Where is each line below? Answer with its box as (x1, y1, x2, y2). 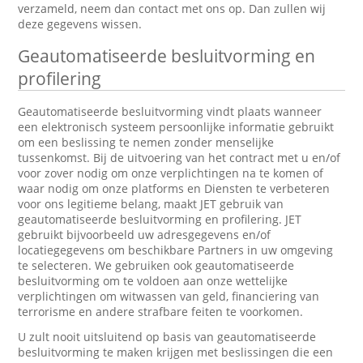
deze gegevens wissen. (18, 16, 143, 32)
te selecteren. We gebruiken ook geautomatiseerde (18, 258, 295, 273)
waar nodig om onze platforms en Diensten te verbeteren (18, 181, 331, 196)
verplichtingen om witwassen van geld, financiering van (18, 288, 320, 304)
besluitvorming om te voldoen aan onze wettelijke (18, 273, 288, 288)
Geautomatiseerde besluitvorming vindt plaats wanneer (18, 104, 322, 119)
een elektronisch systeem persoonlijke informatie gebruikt (18, 119, 335, 135)
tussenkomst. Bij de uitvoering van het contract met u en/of (18, 150, 341, 165)
